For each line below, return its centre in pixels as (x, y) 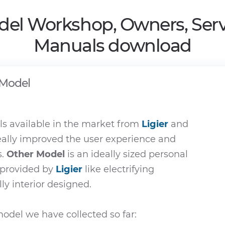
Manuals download (113, 45)
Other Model (36, 154)
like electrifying (118, 169)
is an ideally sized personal (126, 154)
